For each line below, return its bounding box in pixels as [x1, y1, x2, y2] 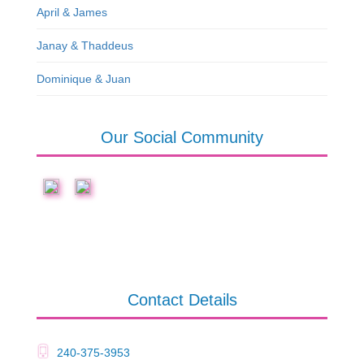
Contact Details [127, 290, 237, 309]
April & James [37, 5, 107, 19]
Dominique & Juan [37, 71, 131, 85]
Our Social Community [101, 128, 263, 146]
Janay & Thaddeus [37, 38, 133, 52]
